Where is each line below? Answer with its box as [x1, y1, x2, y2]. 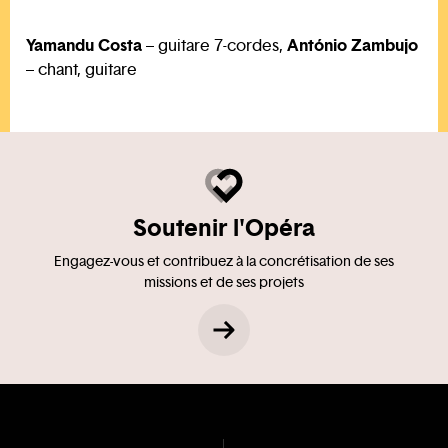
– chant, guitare [26, 58, 137, 80]
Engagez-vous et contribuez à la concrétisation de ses [54, 251, 394, 271]
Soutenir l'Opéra [133, 212, 315, 244]
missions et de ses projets [144, 272, 304, 292]
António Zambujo [287, 33, 418, 56]
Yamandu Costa [26, 33, 142, 56]
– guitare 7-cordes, [142, 34, 287, 56]
